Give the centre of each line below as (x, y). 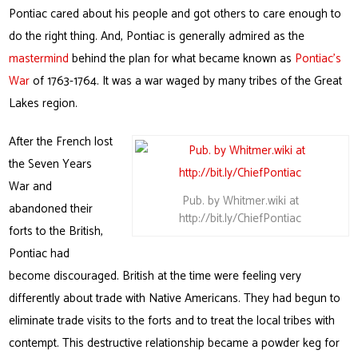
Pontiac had (40, 254)
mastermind (39, 59)
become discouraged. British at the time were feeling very (155, 276)
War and (31, 187)
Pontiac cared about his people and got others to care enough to (175, 14)
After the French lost (61, 142)
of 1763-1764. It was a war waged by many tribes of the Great (186, 82)
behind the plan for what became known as (182, 59)
